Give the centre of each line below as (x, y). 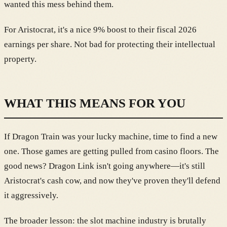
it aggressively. (31, 196)
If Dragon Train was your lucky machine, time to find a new (111, 137)
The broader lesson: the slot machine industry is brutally (105, 221)
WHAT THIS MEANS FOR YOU (95, 103)
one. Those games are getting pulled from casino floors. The (111, 152)
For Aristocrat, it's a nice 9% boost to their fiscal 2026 (100, 30)
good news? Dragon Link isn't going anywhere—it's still (105, 166)
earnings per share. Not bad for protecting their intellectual (110, 45)
